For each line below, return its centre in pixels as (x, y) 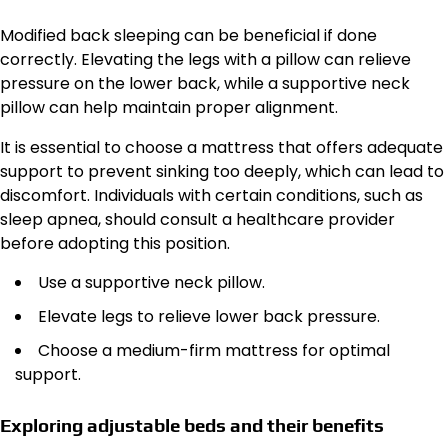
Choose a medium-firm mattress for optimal (214, 351)
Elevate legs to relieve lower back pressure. (209, 317)
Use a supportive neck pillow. (151, 283)
